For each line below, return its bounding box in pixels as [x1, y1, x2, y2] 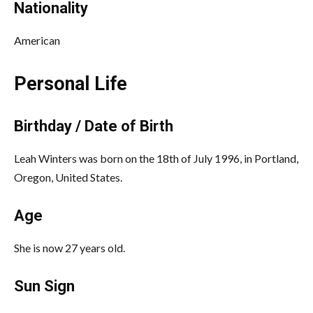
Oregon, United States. [14, 170, 122, 184]
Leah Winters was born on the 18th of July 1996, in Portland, [14, 151, 298, 165]
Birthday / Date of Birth [14, 117, 173, 135]
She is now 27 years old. [14, 240, 125, 254]
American [14, 33, 60, 47]
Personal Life [14, 72, 127, 95]
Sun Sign [14, 277, 75, 295]
